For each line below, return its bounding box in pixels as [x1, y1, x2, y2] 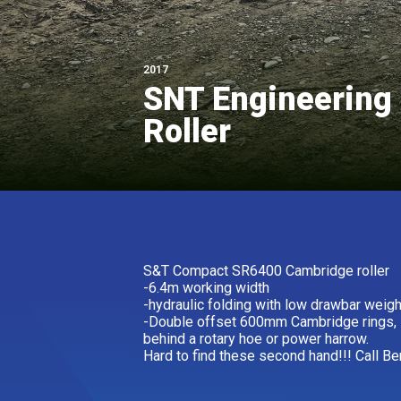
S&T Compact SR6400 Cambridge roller [143, 261, 389, 279]
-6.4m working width [143, 278, 269, 296]
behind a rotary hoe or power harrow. [143, 329, 369, 347]
